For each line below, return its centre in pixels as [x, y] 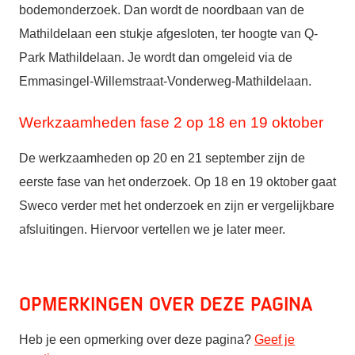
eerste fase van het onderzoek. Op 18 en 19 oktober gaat [177, 182]
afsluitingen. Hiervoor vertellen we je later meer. [152, 230]
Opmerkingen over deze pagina [166, 303]
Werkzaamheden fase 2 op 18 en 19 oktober [171, 122]
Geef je [275, 340]
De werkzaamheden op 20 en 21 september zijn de [162, 158]
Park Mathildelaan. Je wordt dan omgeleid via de [156, 58]
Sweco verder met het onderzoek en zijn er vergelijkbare [177, 206]
